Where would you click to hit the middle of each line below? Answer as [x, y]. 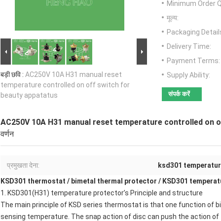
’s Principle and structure [163, 193]
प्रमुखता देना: [23, 166]
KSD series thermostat [104, 205]
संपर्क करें [179, 94]
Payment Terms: [193, 61]
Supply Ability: [188, 75]
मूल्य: [173, 18]
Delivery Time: [189, 47]
